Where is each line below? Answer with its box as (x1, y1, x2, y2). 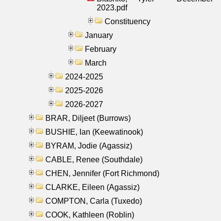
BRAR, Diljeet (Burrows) (45, 113, 131, 122)
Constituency (105, 17, 150, 26)
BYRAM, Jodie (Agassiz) (45, 141, 132, 150)
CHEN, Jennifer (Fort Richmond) (45, 169, 159, 178)
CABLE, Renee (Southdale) (45, 155, 143, 164)
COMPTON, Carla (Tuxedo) (45, 196, 142, 205)
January (85, 31, 113, 39)
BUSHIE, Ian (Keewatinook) (45, 127, 143, 136)
